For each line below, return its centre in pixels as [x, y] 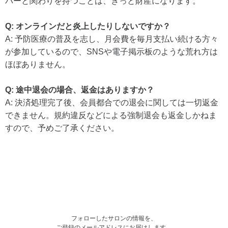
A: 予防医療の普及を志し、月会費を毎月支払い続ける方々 [112, 39]
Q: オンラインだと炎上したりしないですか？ [88, 26]
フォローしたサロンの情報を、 [114, 218]
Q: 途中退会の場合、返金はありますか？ [80, 90]
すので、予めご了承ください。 [62, 128]
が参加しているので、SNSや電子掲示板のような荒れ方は [111, 51]
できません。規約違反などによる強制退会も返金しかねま [111, 115]
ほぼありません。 [38, 64]
